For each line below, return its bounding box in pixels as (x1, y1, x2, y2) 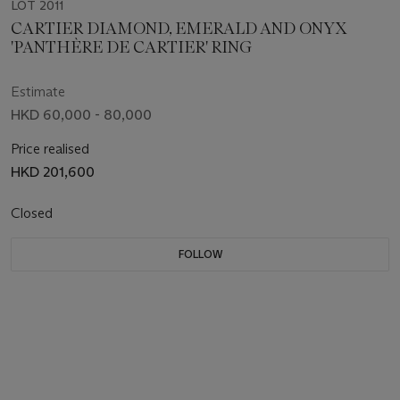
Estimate (11, 82, 65, 100)
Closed (11, 204, 56, 221)
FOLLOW (178, 246, 222, 261)
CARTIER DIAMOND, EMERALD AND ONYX (11, 18, 346, 38)
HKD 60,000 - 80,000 (11, 105, 152, 123)
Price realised (11, 139, 89, 157)
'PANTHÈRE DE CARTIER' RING (11, 37, 252, 57)
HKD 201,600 (11, 162, 95, 180)
